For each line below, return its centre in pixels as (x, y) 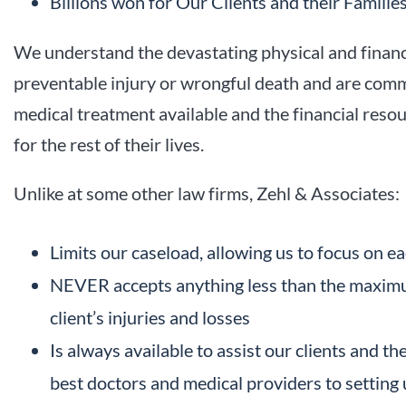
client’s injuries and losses (150, 318)
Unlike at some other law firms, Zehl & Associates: (207, 193)
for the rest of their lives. (109, 145)
